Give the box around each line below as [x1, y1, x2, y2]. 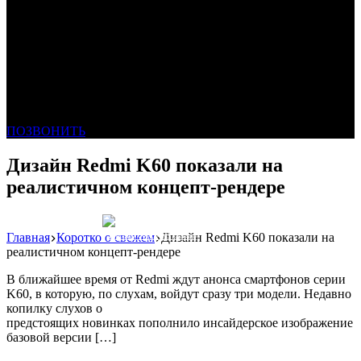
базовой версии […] [6, 330, 116, 344]
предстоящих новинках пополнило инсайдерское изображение [6, 315, 353, 330]
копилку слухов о [6, 301, 102, 315]
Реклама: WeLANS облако [108, 230, 197, 240]
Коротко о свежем [56, 230, 155, 244]
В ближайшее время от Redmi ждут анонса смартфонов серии [6, 272, 346, 286]
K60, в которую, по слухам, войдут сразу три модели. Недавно [6, 286, 351, 301]
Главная [6, 230, 50, 244]
